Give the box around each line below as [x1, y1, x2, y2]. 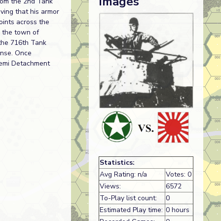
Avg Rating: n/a [99, 169, 147, 179]
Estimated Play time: [99, 205, 163, 215]
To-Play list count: [99, 193, 157, 203]
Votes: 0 [165, 169, 191, 179]
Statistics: [99, 157, 135, 167]
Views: [99, 181, 121, 191]
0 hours [165, 205, 189, 215]
